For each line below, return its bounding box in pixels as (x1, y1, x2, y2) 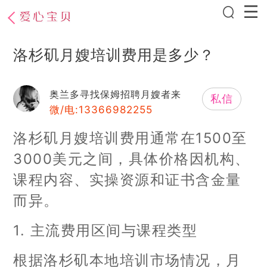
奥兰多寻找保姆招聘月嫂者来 (49, 89, 181, 101)
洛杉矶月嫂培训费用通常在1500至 (13, 129, 247, 147)
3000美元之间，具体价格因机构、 (13, 150, 250, 167)
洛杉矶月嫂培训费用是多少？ (13, 46, 215, 64)
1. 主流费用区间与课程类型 (13, 221, 198, 239)
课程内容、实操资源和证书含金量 (13, 170, 241, 188)
